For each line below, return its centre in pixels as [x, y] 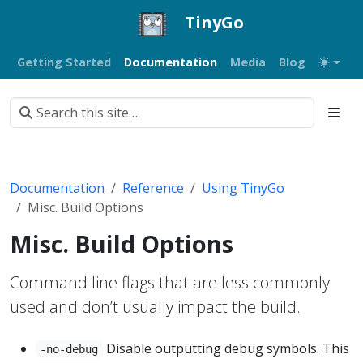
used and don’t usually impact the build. [155, 306]
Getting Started [64, 62]
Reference [153, 188]
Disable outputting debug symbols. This [226, 348]
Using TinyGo [243, 188]
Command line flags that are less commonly [170, 282]
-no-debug [69, 349]
